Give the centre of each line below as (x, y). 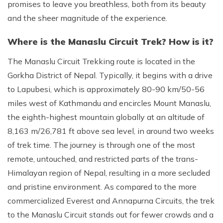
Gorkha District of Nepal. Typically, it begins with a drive (110, 75)
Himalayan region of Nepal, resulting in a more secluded (109, 173)
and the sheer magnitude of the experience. (87, 18)
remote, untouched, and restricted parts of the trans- (103, 159)
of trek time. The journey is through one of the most (101, 145)
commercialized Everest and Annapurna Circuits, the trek (111, 201)
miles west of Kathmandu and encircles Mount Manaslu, (109, 103)
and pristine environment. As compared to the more (102, 187)
